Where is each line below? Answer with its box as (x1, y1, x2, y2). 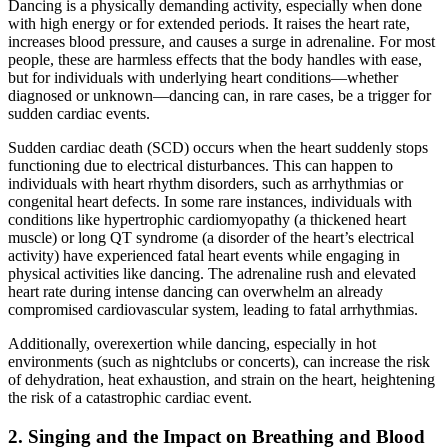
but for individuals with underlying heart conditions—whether (8, 68, 398, 86)
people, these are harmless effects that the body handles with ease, (8, 50, 422, 68)
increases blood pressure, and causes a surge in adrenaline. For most (8, 32, 435, 50)
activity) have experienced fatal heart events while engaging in (8, 246, 400, 264)
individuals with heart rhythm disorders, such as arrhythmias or (8, 174, 403, 192)
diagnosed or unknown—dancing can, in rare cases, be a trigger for (8, 86, 431, 104)
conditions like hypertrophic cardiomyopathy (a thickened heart (8, 210, 406, 228)
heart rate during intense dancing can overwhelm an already (8, 282, 383, 300)
